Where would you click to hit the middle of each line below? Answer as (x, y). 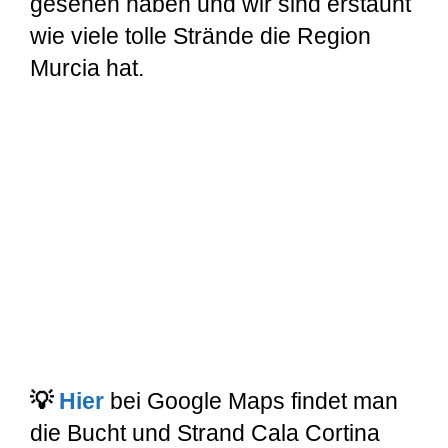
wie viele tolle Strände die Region (200, 36)
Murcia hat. (87, 68)
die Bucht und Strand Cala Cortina (205, 432)
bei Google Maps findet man (251, 400)
